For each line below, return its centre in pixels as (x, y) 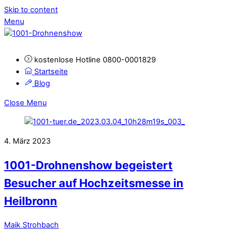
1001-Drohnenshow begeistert (88, 165)
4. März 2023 (27, 141)
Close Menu (25, 102)
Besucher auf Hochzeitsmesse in (94, 183)
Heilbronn (31, 201)
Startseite (50, 72)
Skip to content (31, 10)
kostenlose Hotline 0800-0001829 (94, 60)
